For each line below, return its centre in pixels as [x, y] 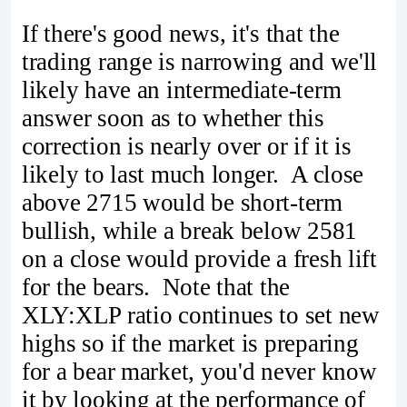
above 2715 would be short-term [182, 202]
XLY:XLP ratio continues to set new [201, 315]
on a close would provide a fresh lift [199, 258]
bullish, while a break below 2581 [190, 230]
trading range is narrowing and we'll [200, 61]
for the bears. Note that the [156, 287]
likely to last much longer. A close [193, 174]
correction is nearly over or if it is [187, 146]
